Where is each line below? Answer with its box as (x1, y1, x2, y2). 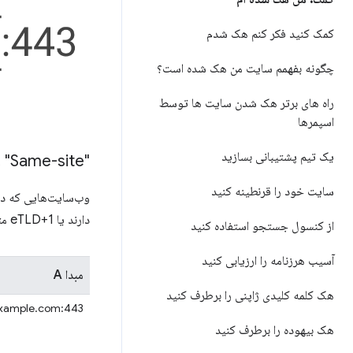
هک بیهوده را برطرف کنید (215, 322, 334, 338)
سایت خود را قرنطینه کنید (211, 184, 334, 199)
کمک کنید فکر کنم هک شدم (206, 26, 334, 42)
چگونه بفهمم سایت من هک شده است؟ (157, 61, 334, 76)
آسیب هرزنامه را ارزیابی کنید (202, 253, 334, 269)
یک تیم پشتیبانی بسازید (221, 149, 334, 165)
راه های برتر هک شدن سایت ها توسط (159, 95, 334, 111)
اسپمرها (298, 114, 334, 130)
